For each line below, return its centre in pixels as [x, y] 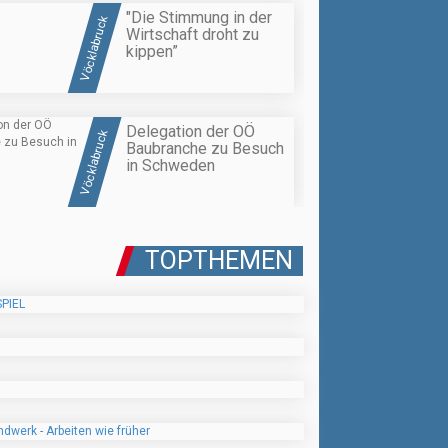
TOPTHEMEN [219, 261]
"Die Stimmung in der [199, 17]
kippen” [152, 51]
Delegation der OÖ [190, 132]
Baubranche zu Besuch [205, 149]
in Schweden [170, 166]
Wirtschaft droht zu [192, 34]
